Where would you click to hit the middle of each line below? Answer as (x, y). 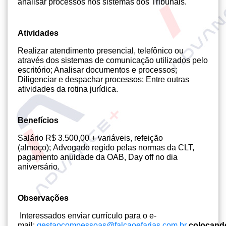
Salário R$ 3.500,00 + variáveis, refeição (90, 138)
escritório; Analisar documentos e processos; (97, 70)
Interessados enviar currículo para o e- (87, 216)
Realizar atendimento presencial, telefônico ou (101, 51)
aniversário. (39, 167)
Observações (43, 198)
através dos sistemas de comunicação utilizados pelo (113, 60)
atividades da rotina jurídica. (68, 89)
